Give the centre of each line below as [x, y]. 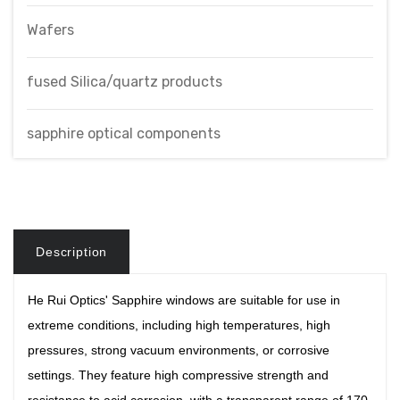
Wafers [50, 30]
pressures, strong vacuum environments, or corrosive [179, 350]
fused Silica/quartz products [125, 82]
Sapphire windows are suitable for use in [226, 300]
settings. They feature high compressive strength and [178, 375]
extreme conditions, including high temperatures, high [179, 325]
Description [72, 252]
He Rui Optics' [70, 300]
